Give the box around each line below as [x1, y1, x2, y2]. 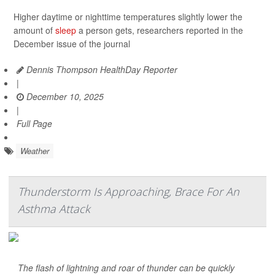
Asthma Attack [18, 201, 90, 216]
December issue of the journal [14, 37, 130, 50]
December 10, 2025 [24, 90, 104, 103]
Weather [20, 145, 49, 157]
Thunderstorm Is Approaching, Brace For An [18, 184, 239, 199]
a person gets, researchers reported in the [76, 24, 243, 36]
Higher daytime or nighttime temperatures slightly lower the [14, 10, 242, 23]
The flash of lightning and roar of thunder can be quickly [18, 261, 234, 274]
